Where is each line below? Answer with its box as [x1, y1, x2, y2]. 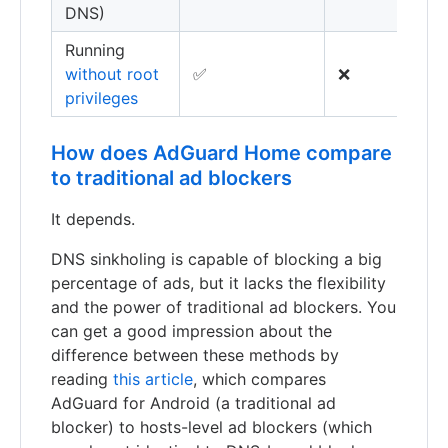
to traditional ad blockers [51, 165, 292, 190]
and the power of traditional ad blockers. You [51, 296, 396, 317]
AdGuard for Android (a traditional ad [51, 392, 336, 413]
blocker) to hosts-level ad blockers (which [51, 416, 372, 437]
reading [51, 368, 113, 389]
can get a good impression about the [51, 320, 332, 341]
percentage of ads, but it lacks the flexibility [51, 272, 386, 293]
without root [65, 63, 159, 84]
